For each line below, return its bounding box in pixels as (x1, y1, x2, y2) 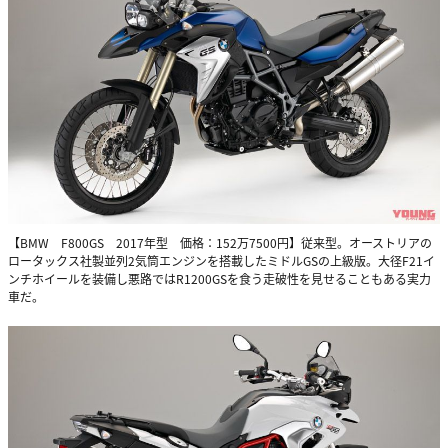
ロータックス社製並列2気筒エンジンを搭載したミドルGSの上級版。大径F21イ (8, 251, 435, 269)
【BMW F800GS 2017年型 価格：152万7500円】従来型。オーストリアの (8, 233, 432, 251)
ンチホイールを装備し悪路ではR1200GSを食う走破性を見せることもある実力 (8, 269, 431, 287)
